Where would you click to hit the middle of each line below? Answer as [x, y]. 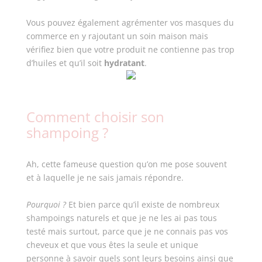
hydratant [124, 63]
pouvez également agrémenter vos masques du [140, 23]
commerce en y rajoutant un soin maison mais [117, 36]
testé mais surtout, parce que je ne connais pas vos [127, 231]
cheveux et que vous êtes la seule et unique [112, 245]
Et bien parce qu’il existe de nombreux [144, 204]
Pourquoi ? [47, 204]
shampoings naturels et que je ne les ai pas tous [121, 218]
